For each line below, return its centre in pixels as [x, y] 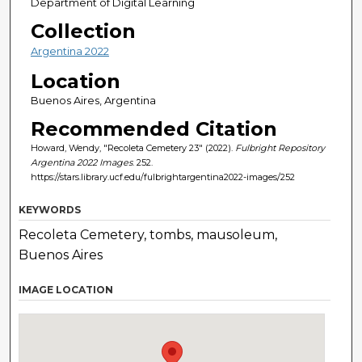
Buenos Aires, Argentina [93, 101]
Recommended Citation [154, 129]
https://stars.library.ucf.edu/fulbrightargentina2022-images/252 [162, 177]
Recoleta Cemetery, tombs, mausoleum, [148, 235]
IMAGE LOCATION [66, 290]
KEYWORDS [50, 210]
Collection [83, 32]
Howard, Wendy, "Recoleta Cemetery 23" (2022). [133, 148]
